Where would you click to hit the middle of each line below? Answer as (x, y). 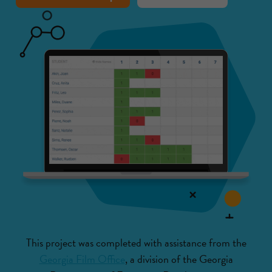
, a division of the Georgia (179, 259)
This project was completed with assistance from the (136, 242)
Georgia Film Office (82, 259)
